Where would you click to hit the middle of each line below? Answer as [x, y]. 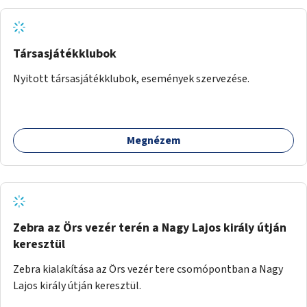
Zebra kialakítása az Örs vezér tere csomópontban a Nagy [148, 269]
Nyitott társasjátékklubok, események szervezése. [131, 78]
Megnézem [153, 140]
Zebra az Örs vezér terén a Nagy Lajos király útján [150, 228]
